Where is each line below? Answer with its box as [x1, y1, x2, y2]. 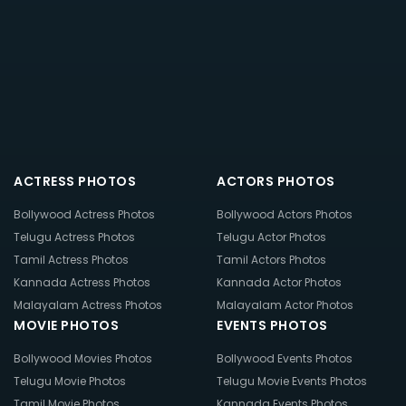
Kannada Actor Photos [217, 274, 342, 290]
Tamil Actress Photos [14, 251, 129, 267]
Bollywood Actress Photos [14, 206, 155, 222]
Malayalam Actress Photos [14, 296, 162, 313]
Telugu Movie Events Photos [217, 372, 367, 389]
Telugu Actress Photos [14, 228, 135, 245]
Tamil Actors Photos [217, 251, 326, 267]
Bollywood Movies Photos [14, 350, 152, 366]
